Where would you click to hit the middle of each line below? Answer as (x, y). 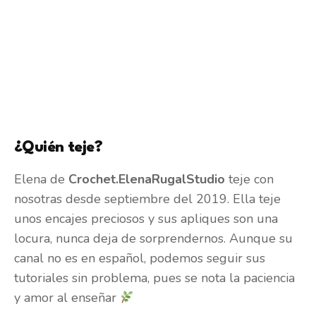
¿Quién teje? (59, 148)
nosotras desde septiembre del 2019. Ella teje (147, 199)
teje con (249, 180)
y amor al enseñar (67, 298)
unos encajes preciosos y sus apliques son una (146, 219)
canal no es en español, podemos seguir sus (140, 259)
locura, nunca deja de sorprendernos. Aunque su (153, 239)
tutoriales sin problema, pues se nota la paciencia (154, 278)
